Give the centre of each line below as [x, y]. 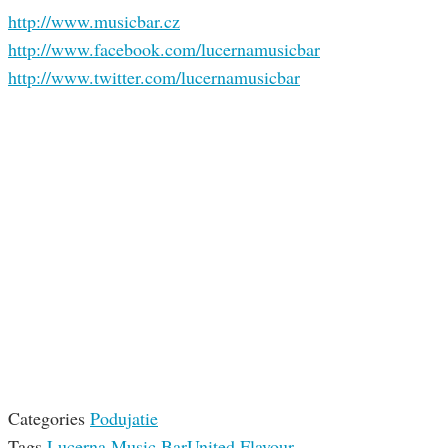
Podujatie [124, 418]
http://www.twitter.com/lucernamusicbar [154, 77]
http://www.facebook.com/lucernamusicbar [164, 49]
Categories [46, 418]
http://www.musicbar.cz [94, 21]
